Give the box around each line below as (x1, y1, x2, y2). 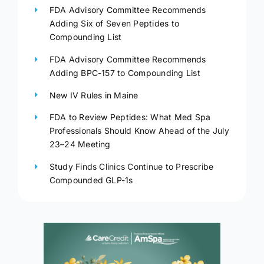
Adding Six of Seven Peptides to (49, 18, 180, 28)
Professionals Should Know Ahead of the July (49, 126, 229, 136)
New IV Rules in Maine (49, 90, 138, 100)
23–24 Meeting (49, 139, 111, 150)
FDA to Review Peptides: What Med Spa (49, 112, 211, 123)
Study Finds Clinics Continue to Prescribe (49, 161, 214, 172)
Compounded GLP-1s (49, 175, 133, 186)
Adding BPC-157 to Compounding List (49, 67, 200, 78)
